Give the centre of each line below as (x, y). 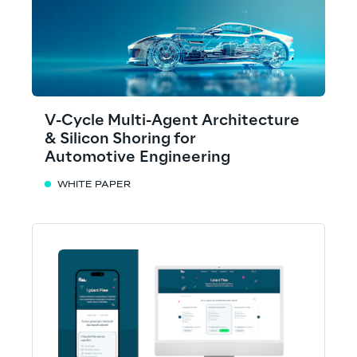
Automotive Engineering (137, 157)
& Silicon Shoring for (120, 139)
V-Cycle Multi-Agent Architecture (172, 121)
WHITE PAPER (94, 185)
